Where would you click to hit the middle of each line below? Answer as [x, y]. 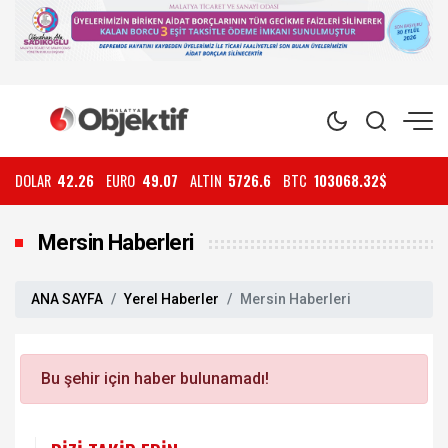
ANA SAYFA [67, 298]
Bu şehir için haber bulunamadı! [155, 378]
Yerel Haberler [171, 298]
